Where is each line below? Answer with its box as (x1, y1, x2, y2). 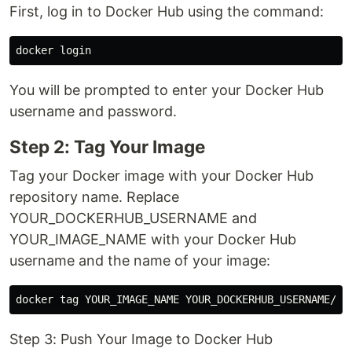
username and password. (9, 102, 177, 119)
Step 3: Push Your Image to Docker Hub (9, 330, 273, 347)
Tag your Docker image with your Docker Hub (9, 167, 313, 184)
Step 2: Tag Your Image (9, 135, 205, 157)
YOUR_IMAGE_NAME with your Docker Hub (9, 230, 296, 247)
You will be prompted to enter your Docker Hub (9, 81, 324, 98)
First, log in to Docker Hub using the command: (9, 2, 324, 20)
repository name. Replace (9, 188, 179, 205)
